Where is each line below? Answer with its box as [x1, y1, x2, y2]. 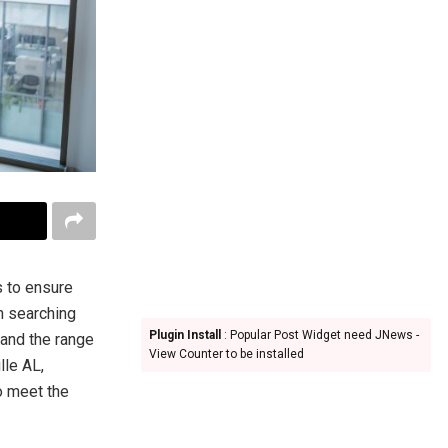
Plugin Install [149, 328, 221, 342]
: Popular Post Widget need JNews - [221, 328, 419, 342]
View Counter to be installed [149, 347, 304, 361]
